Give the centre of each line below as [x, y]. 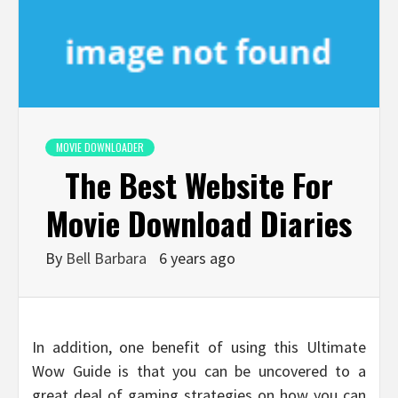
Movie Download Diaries [199, 223]
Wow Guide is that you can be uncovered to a [199, 371]
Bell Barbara [108, 259]
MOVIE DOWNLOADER [100, 147]
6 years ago [197, 259]
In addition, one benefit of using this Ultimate [199, 347]
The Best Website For [199, 185]
